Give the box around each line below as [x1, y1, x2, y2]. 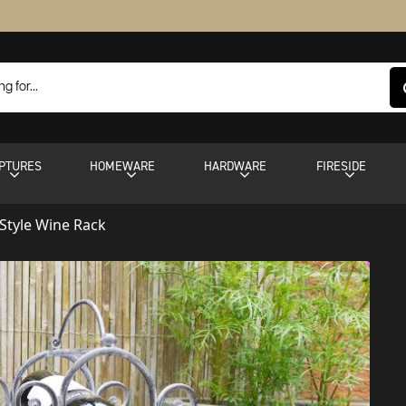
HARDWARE [204, 158, 267, 174]
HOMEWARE [90, 158, 156, 174]
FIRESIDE [315, 158, 366, 174]
